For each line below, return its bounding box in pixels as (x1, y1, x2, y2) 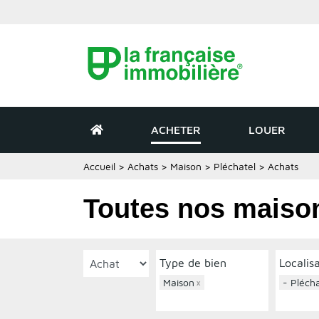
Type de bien (159, 256, 226, 269)
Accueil (83, 159, 115, 172)
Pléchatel (214, 159, 256, 172)
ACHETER (151, 123, 201, 137)
